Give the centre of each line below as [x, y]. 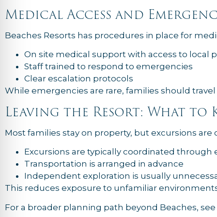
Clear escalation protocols [79, 79]
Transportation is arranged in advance [104, 164]
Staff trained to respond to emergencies [108, 67]
